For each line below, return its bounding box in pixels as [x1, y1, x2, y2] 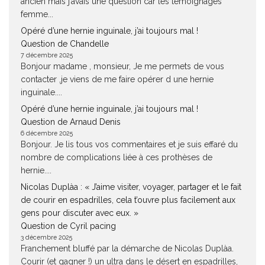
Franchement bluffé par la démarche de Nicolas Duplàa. [21, 244, 234, 254]
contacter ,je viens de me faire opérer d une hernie [21, 75, 214, 85]
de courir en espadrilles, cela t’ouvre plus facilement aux [21, 195, 235, 205]
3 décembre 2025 [21, 234, 72, 241]
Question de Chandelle [21, 39, 109, 49]
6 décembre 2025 [21, 130, 73, 137]
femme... [21, 9, 53, 20]
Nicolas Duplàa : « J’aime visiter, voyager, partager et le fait [21, 182, 241, 192]
